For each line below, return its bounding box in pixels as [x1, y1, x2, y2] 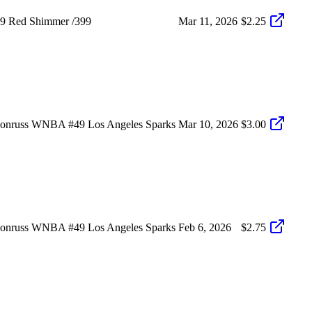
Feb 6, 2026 [178, 221, 231, 233]
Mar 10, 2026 [178, 118, 238, 130]
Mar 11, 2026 [178, 15, 237, 27]
